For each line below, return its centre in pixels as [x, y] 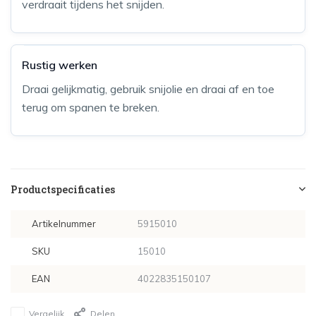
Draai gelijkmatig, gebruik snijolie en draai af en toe [148, 89]
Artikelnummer [64, 224]
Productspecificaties [63, 190]
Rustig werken [60, 65]
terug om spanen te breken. [91, 108]
